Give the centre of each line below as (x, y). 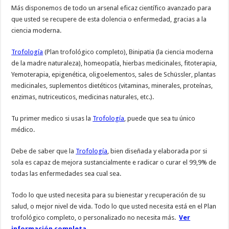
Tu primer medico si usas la (52, 118)
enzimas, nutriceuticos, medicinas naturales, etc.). (83, 97)
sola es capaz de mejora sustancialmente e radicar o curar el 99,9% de (114, 162)
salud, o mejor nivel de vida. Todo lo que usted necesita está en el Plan (114, 206)
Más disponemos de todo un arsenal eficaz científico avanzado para (111, 8)
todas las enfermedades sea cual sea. (66, 173)
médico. (23, 129)
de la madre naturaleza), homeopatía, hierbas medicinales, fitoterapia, (114, 63)
